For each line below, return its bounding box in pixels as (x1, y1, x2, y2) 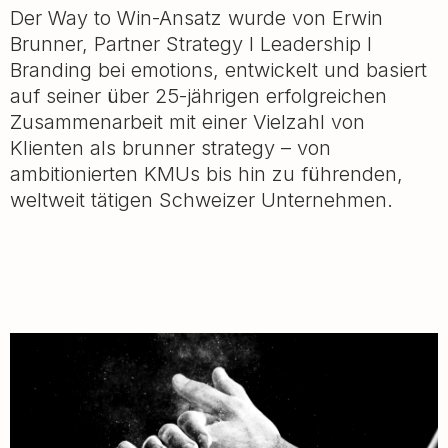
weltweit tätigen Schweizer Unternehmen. (10, 187, 393, 212)
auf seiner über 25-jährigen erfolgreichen (10, 83, 387, 108)
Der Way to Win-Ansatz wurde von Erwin (10, 5, 383, 30)
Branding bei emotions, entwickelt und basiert (10, 57, 427, 82)
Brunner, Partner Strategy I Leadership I (10, 31, 372, 56)
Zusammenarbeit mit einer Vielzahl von (10, 109, 365, 134)
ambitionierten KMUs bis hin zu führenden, (10, 161, 403, 186)
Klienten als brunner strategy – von (10, 135, 331, 160)
